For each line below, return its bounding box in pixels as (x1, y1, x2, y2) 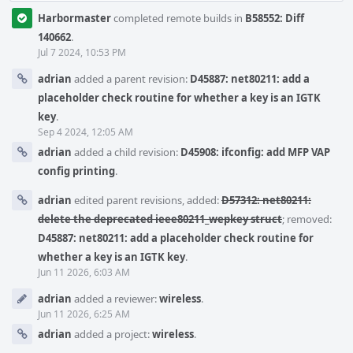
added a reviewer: (72, 292, 159, 306)
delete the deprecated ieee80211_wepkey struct (38, 212, 282, 226)
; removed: (282, 212, 332, 226)
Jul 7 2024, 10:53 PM (38, 46, 126, 59)
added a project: (72, 327, 152, 341)
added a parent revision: (72, 72, 190, 86)
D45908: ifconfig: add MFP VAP (180, 145, 330, 159)
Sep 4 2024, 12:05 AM (38, 125, 133, 139)
